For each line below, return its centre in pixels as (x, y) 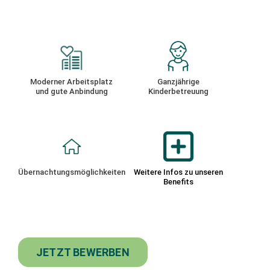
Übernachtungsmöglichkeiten (71, 172)
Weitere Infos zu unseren (178, 172)
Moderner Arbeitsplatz (72, 82)
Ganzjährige (178, 82)
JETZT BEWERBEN (83, 253)
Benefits (178, 182)
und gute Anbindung (71, 92)
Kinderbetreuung (178, 92)
